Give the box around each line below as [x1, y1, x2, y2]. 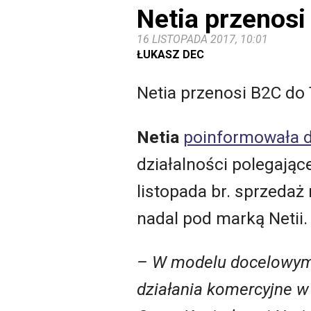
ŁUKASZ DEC [137, 47, 204, 61]
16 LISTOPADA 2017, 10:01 [137, 32, 268, 46]
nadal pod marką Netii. [137, 208, 308, 228]
